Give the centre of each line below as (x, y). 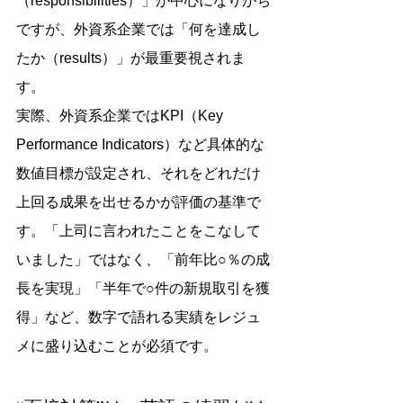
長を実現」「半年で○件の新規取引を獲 (143, 288)
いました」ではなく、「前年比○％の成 (143, 260)
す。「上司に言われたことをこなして (139, 231)
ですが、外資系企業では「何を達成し (139, 29)
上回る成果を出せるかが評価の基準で (139, 202)
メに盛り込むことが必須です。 (117, 346)
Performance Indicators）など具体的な (140, 144)
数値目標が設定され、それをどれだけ (139, 173)
